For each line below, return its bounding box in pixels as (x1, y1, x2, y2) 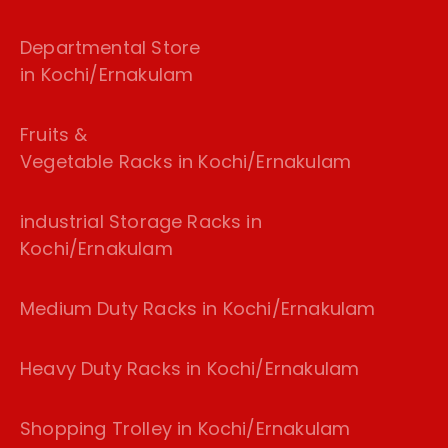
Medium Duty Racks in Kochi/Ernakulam (20, 296, 376, 322)
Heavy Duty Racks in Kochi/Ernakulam (20, 356, 360, 382)
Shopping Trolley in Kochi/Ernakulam (20, 416, 351, 442)
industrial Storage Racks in (20, 209, 262, 235)
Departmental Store (20, 35, 201, 61)
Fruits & (20, 122, 88, 148)
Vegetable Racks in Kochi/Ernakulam (20, 149, 352, 175)
